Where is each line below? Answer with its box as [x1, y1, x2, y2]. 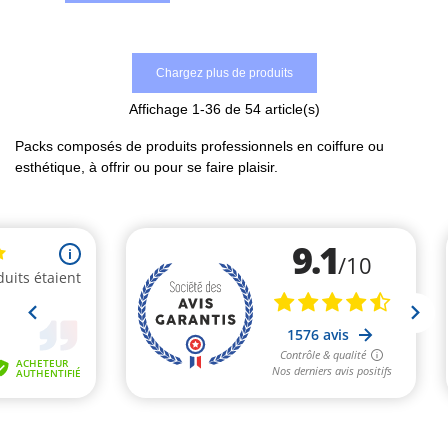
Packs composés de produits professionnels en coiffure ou [15, 138, 384, 155]
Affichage [128, 101, 192, 118]
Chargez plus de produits [155, 66, 293, 81]
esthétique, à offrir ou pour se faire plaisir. [15, 159, 278, 176]
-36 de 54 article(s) [199, 101, 320, 118]
